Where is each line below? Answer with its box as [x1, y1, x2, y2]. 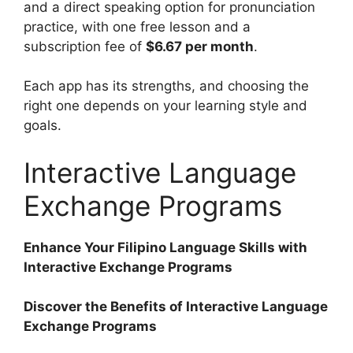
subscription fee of [24, 38, 146, 54]
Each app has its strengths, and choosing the [24, 78, 309, 95]
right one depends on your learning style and [24, 98, 307, 114]
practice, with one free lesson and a [24, 18, 251, 35]
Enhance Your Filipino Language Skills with [24, 239, 307, 255]
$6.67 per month [146, 38, 254, 54]
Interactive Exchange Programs [24, 258, 232, 275]
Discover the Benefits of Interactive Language [24, 299, 328, 315]
